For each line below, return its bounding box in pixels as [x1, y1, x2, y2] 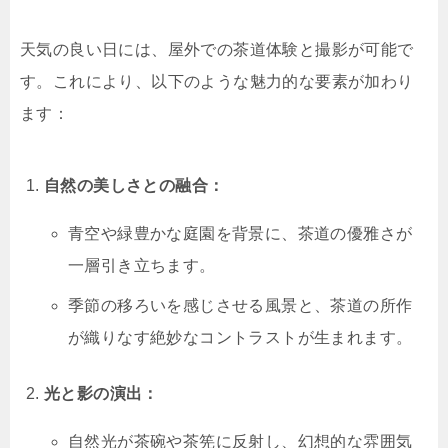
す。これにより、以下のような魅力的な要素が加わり [20, 73, 414, 91]
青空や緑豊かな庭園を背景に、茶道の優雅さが [68, 225, 413, 243]
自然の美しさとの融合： [44, 177, 225, 195]
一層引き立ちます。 [68, 257, 216, 275]
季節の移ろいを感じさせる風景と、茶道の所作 [68, 297, 413, 315]
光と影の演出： [44, 385, 159, 403]
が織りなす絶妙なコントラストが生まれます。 [68, 329, 413, 347]
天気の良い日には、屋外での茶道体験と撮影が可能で [20, 41, 414, 59]
